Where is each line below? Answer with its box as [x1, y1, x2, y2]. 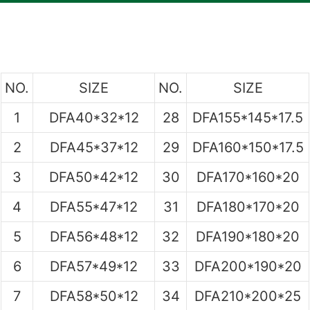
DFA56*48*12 [49, 228, 138, 245]
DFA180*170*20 [196, 198, 300, 215]
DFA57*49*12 [50, 257, 138, 275]
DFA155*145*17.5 [192, 109, 303, 126]
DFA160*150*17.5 [192, 138, 304, 156]
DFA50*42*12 [49, 168, 138, 185]
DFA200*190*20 [194, 257, 302, 275]
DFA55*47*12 [50, 198, 138, 215]
